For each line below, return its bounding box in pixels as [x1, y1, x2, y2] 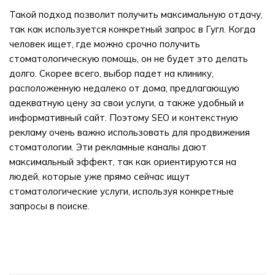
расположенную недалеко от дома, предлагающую [9, 82, 239, 94]
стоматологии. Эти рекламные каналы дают [9, 141, 207, 153]
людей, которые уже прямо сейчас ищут [9, 171, 190, 182]
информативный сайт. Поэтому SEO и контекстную [9, 112, 238, 123]
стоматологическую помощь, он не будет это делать [9, 53, 248, 64]
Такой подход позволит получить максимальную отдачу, [9, 9, 263, 20]
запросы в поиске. [9, 200, 90, 212]
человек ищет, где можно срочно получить [9, 38, 200, 50]
